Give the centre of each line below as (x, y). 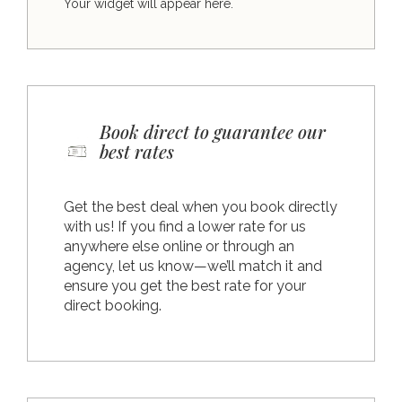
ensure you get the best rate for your (185, 285)
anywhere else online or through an (179, 246)
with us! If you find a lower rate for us (185, 226)
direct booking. (113, 305)
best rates (137, 151)
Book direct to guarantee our (213, 131)
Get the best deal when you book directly (201, 206)
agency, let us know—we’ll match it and (193, 266)
